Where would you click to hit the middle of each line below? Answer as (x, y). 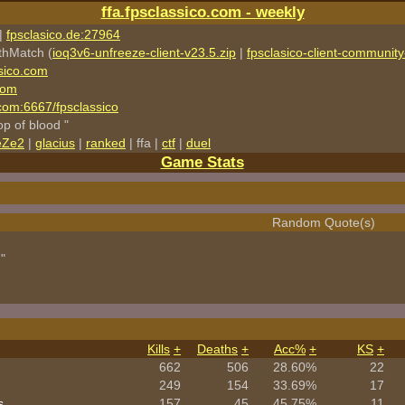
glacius (55, 143)
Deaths (217, 349)
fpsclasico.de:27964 (63, 34)
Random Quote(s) (324, 222)
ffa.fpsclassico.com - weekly (202, 12)
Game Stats (202, 162)
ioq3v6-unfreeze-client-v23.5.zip (144, 52)
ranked (106, 143)
